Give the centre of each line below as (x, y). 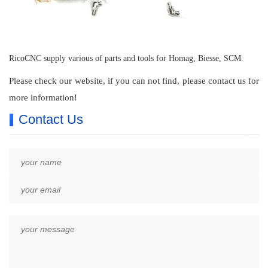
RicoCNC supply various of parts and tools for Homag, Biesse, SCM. (126, 58)
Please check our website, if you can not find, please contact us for (134, 81)
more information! (43, 98)
